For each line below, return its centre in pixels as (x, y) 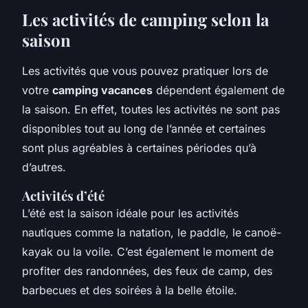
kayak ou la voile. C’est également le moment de (148, 251)
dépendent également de (219, 90)
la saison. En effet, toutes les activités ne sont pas (151, 109)
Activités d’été (63, 195)
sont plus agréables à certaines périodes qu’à (139, 147)
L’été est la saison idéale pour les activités (130, 213)
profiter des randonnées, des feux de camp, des (147, 271)
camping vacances (102, 90)
